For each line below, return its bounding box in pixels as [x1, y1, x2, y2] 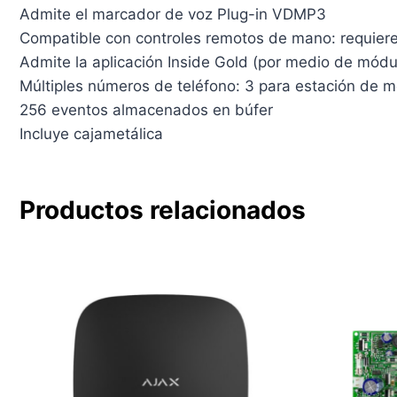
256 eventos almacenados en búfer [19, 100, 273, 119]
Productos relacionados [19, 194, 306, 225]
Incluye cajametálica [19, 124, 163, 143]
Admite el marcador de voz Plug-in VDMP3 [19, 4, 326, 23]
